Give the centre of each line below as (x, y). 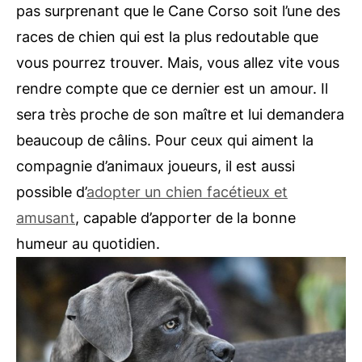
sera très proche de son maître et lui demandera (180, 114)
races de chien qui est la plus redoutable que (167, 36)
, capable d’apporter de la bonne (185, 217)
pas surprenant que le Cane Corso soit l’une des (178, 11)
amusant (46, 217)
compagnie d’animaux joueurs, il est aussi (156, 166)
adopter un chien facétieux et (187, 192)
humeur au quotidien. (88, 243)
